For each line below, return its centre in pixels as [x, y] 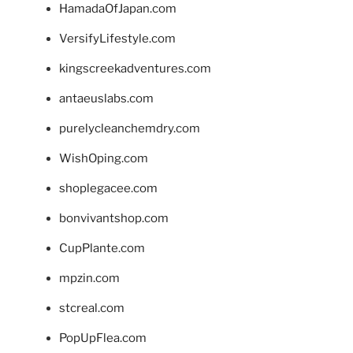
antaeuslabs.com [106, 99]
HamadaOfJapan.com [118, 9]
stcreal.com [92, 308]
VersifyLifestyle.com [117, 39]
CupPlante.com [102, 249]
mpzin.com [89, 279]
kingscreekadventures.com [135, 69]
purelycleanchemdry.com [130, 129]
